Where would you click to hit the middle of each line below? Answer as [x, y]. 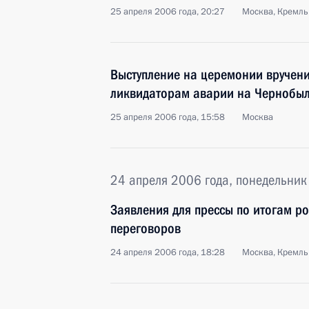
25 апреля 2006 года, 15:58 [168, 117]
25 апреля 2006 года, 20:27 [168, 12]
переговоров [146, 228]
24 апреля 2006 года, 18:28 [168, 252]
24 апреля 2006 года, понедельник [209, 180]
